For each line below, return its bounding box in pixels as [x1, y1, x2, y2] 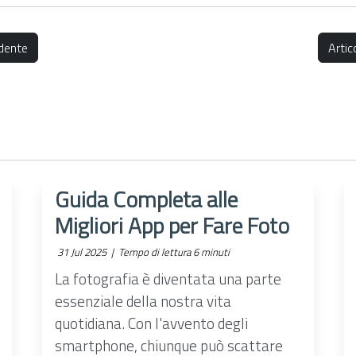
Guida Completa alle [55, 182, 238, 216]
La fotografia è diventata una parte [55, 267, 282, 290]
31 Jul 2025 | [55, 244, 117, 260]
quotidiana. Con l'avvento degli [55, 311, 249, 335]
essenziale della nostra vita [55, 289, 232, 312]
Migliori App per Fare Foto [55, 208, 290, 242]
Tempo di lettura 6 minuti [116, 244, 230, 260]
